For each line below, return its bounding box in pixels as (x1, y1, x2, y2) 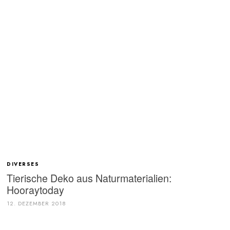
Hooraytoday (7, 182, 65, 198)
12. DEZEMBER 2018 (7, 199, 67, 207)
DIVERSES (7, 160, 42, 168)
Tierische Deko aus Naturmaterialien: (7, 170, 172, 186)
